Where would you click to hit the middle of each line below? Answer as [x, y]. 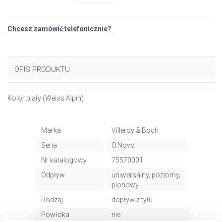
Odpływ [53, 175]
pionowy [125, 185]
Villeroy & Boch [135, 130]
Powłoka [55, 215]
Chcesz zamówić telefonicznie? [59, 29]
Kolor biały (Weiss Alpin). [46, 98]
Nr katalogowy [64, 160]
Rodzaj [52, 200]
